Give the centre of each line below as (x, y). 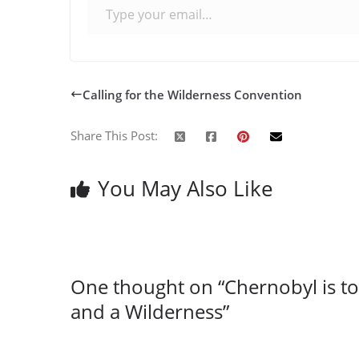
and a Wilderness (147, 311)
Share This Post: (114, 135)
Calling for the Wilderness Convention (192, 94)
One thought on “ (147, 286)
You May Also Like (186, 188)
